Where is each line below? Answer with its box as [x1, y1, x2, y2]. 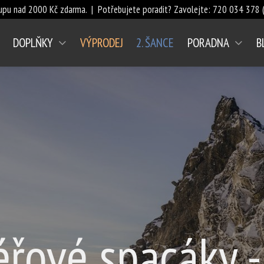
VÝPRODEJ [80, 35, 123, 51]
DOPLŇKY [12, 35, 53, 51]
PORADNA [187, 35, 229, 51]
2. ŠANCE [136, 35, 174, 51]
